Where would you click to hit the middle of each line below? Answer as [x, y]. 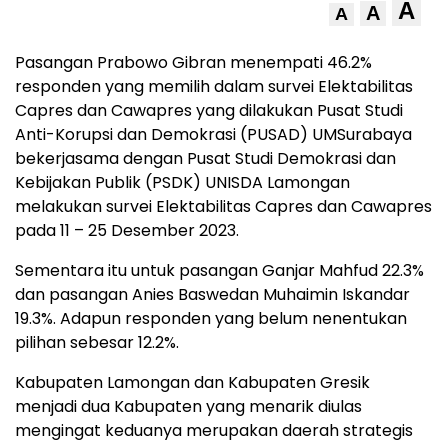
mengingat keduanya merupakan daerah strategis [214, 430]
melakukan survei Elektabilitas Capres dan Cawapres [223, 206]
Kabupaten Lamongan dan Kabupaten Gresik [192, 382]
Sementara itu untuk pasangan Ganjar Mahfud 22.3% [219, 270]
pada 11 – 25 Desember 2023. [127, 230]
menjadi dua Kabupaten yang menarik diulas [188, 406]
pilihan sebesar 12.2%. [97, 342]
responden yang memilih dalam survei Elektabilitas [214, 86]
